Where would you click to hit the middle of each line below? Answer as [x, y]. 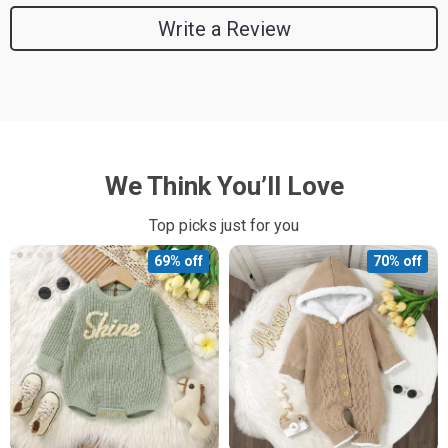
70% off [397, 261]
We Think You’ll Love [224, 186]
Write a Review [224, 28]
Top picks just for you [224, 225]
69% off [178, 261]
